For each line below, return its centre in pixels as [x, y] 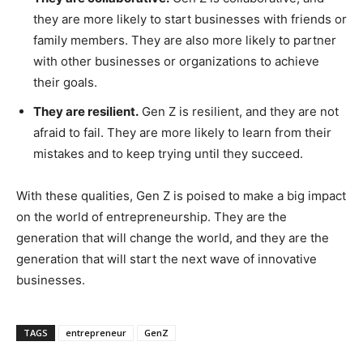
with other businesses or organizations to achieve [176, 61]
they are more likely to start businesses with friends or [190, 19]
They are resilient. [86, 111]
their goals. [65, 82]
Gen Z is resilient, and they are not [239, 111]
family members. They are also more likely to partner [185, 40]
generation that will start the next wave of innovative [167, 258]
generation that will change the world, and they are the [173, 237]
